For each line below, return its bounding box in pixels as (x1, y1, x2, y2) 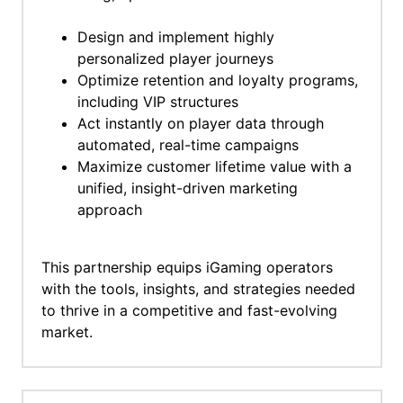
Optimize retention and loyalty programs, (76, 71, 358, 90)
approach (76, 201, 142, 219)
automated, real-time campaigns (76, 136, 299, 155)
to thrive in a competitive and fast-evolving (40, 301, 337, 320)
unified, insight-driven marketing (76, 179, 298, 198)
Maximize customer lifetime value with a (76, 157, 352, 176)
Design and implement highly (76, 28, 274, 47)
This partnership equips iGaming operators (40, 258, 333, 277)
